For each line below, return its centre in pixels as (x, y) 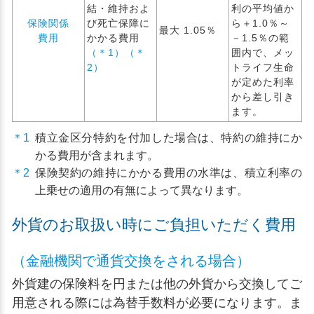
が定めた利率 (263, 82)
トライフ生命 (263, 67)
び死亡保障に (118, 23)
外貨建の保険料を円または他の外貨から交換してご (157, 284)
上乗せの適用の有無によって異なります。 (142, 190)
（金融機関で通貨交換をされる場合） (131, 261)
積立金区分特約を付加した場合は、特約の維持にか (169, 138)
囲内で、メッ (263, 53)
